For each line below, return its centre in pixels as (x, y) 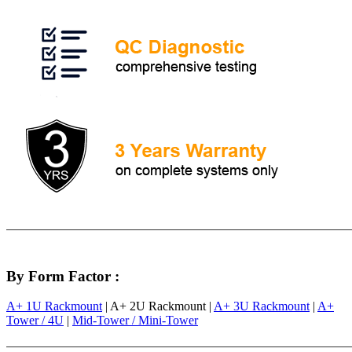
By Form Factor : (63, 276)
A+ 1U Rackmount (54, 306)
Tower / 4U (35, 321)
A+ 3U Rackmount (262, 306)
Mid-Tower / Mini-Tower (135, 321)
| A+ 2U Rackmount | (158, 306)
